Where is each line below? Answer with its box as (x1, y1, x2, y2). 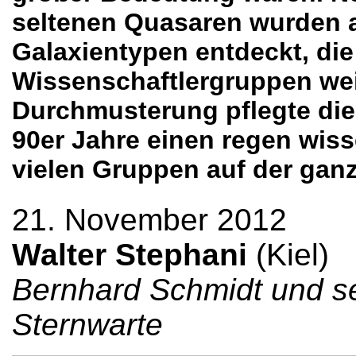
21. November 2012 (12, 202, 287, 237)
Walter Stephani (12, 237, 247, 272)
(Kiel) (247, 237, 329, 272)
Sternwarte (12, 307, 163, 342)
